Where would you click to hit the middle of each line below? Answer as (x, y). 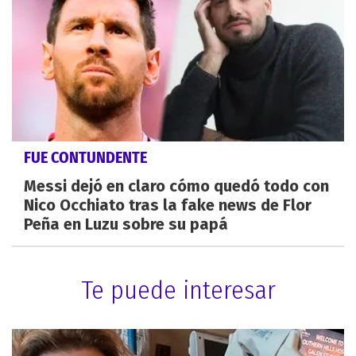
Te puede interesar (178, 290)
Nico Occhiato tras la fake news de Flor (168, 205)
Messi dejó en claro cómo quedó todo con (176, 186)
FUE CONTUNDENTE (85, 158)
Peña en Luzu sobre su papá (126, 224)
